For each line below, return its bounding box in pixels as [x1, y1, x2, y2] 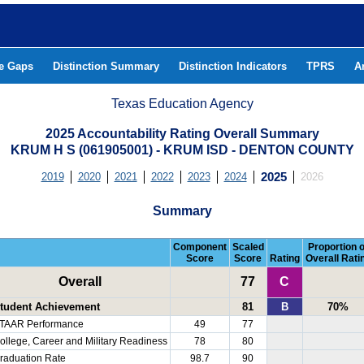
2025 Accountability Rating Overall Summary [45, 127, 319, 141]
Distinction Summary [53, 60, 159, 72]
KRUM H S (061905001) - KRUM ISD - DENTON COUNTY [10, 143, 354, 157]
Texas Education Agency [111, 97, 253, 110]
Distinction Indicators [179, 60, 287, 72]
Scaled [232, 241, 264, 253]
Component [172, 241, 227, 253]
